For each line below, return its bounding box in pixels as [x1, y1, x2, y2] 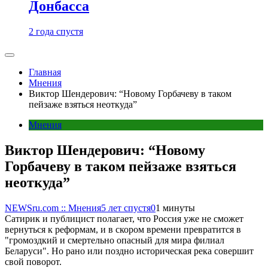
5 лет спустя [101, 203, 151, 213]
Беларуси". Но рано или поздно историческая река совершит [5, 246, 254, 256]
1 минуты [156, 203, 195, 213]
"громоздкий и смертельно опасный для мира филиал [5, 235, 224, 245]
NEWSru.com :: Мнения [5, 203, 101, 213]
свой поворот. [5, 257, 62, 267]
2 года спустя [29, 26, 83, 37]
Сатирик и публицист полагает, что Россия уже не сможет [5, 214, 243, 224]
